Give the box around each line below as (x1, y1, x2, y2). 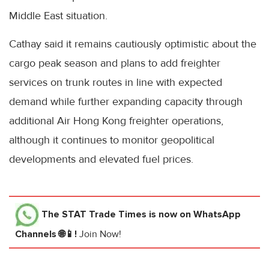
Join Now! (79, 228, 121, 240)
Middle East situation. (9, 8, 107, 22)
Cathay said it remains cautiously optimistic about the (9, 37, 256, 50)
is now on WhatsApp (147, 208, 241, 220)
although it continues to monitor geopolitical (9, 133, 214, 147)
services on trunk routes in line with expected (9, 75, 222, 89)
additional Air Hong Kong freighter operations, (9, 113, 223, 127)
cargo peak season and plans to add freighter (9, 56, 220, 70)
